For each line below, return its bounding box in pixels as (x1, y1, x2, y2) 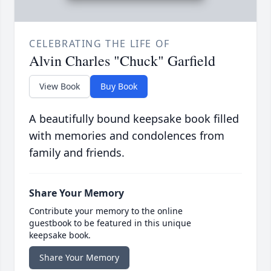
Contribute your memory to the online (29, 205, 183, 217)
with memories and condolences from (29, 128, 224, 143)
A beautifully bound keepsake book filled (29, 111, 239, 126)
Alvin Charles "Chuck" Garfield (29, 51, 215, 71)
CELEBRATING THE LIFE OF (29, 37, 170, 51)
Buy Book (100, 80, 137, 93)
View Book (39, 80, 80, 93)
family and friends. (29, 145, 125, 160)
